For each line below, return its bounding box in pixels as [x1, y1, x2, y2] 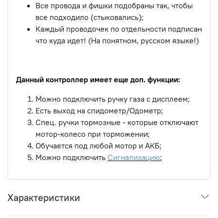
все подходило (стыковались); [36, 12, 144, 22]
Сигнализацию [108, 152, 160, 163]
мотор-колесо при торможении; [36, 129, 150, 139]
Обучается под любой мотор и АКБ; [36, 141, 162, 151]
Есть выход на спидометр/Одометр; [36, 106, 163, 116]
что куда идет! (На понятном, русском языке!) [36, 36, 199, 46]
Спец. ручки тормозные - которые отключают [36, 117, 199, 127]
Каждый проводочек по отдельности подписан [36, 24, 202, 34]
